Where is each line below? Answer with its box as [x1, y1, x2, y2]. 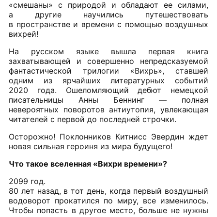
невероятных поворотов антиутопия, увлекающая [9, 105, 208, 115]
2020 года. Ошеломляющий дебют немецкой [9, 85, 208, 95]
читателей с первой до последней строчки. [9, 114, 176, 124]
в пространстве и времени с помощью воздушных [9, 19, 208, 30]
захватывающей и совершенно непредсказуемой [9, 56, 208, 66]
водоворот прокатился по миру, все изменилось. [9, 196, 208, 206]
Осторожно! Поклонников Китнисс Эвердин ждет [9, 132, 208, 142]
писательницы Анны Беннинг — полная [9, 95, 208, 105]
